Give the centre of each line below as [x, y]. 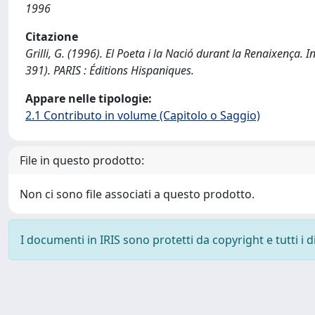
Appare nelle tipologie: [89, 98]
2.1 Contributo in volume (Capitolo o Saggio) [143, 115]
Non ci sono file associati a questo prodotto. [137, 194]
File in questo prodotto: [82, 160]
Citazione [52, 37]
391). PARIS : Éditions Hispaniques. [110, 70]
